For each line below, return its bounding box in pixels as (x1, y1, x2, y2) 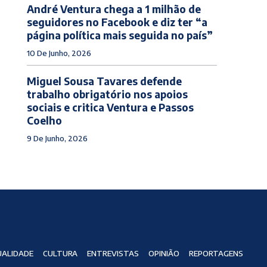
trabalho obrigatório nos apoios (26, 87, 188, 101)
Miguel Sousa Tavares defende (26, 74, 182, 88)
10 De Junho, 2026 (26, 48, 91, 58)
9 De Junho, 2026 (26, 133, 88, 143)
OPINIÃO (148, 249, 179, 259)
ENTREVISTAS (86, 249, 139, 259)
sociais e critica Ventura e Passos (26, 100, 194, 114)
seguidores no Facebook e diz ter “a (26, 15, 207, 29)
